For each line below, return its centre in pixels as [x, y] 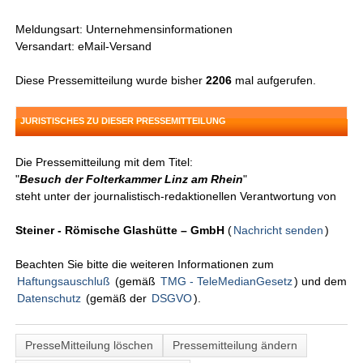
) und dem [321, 282]
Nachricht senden [279, 231]
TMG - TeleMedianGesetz [227, 282]
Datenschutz [49, 299]
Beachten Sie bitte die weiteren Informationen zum [145, 265]
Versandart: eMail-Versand [84, 47]
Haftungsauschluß [64, 282]
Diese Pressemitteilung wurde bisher [111, 81]
